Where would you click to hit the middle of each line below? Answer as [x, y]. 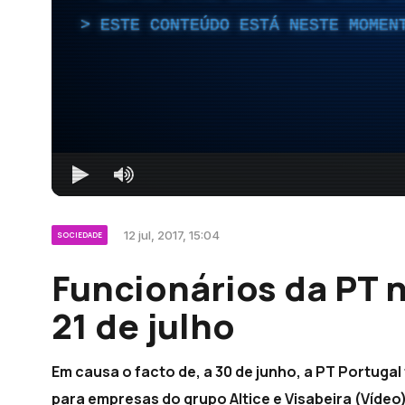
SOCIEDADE [80, 234]
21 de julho [143, 325]
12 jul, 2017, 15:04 [172, 235]
